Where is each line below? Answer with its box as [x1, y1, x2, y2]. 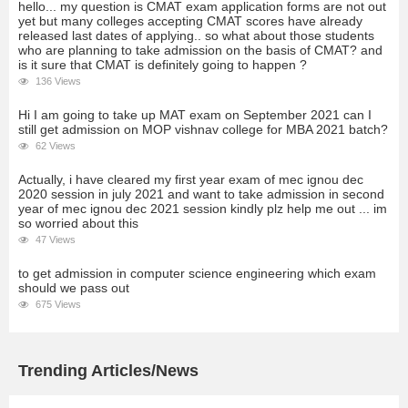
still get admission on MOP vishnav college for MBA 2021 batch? [18, 122, 388, 138]
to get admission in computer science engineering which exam [18, 266, 376, 281]
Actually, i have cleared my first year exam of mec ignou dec [18, 172, 363, 188]
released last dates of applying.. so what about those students [18, 28, 374, 44]
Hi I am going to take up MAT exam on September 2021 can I [18, 107, 372, 123]
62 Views [33, 140, 76, 152]
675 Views [33, 299, 81, 311]
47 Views [33, 234, 76, 246]
